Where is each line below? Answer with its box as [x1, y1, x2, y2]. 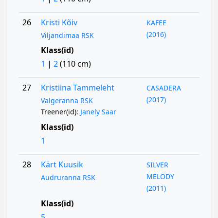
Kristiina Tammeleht [40, 82, 114, 93]
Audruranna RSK [40, 173, 95, 182]
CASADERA [146, 83, 182, 92]
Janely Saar [80, 107, 116, 116]
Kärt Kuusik [40, 159, 83, 170]
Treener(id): [40, 107, 80, 116]
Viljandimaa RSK [40, 31, 94, 40]
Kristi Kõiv [40, 17, 77, 28]
